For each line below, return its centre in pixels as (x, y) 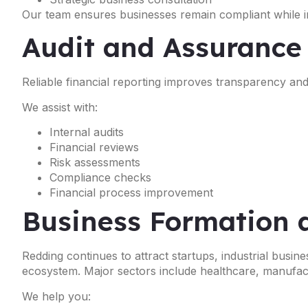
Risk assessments (95, 163)
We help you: (56, 296)
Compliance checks (100, 178)
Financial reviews (94, 147)
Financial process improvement (131, 193)
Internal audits (87, 132)
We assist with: (60, 107)
